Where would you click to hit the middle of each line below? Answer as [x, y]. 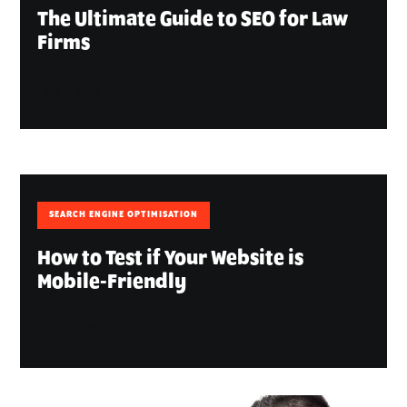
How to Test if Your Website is [171, 259]
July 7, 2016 [69, 93]
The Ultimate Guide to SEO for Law [193, 20]
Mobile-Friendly [112, 283]
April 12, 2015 [74, 332]
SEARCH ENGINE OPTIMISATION [124, 215]
